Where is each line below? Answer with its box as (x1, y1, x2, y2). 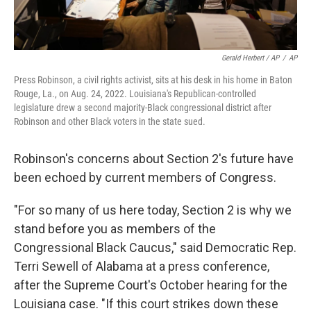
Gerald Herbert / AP (221, 53, 279, 62)
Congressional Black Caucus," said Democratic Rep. (14, 240, 296, 255)
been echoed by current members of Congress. (14, 170, 276, 185)
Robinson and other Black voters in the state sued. (14, 116, 205, 127)
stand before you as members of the (14, 221, 216, 236)
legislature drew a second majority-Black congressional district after (14, 102, 271, 113)
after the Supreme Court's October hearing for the (14, 278, 287, 292)
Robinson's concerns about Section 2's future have (14, 151, 294, 166)
